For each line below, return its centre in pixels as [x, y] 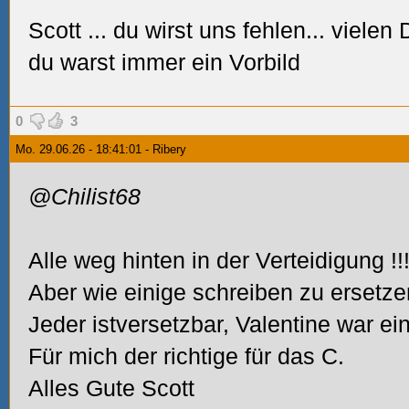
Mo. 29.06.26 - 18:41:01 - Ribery [101, 149]
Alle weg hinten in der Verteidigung [210, 260]
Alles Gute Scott [111, 388]
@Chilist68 [84, 196]
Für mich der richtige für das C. [186, 356]
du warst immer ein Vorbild [164, 62]
